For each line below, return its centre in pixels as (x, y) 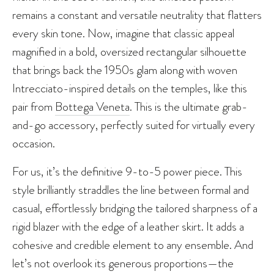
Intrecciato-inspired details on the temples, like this (130, 88)
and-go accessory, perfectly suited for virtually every (134, 124)
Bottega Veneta (92, 106)
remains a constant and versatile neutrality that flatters (137, 14)
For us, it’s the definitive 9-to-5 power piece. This (127, 171)
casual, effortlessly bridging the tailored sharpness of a (135, 208)
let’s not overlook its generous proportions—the (123, 263)
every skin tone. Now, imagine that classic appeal (123, 33)
